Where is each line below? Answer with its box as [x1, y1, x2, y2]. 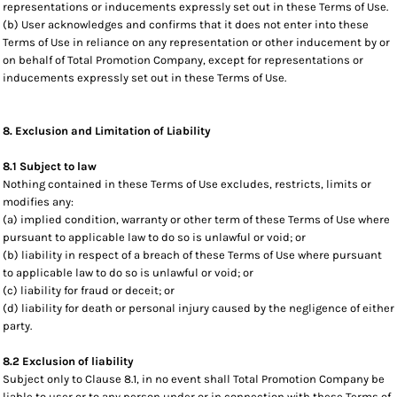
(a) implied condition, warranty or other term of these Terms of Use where [3, 213, 390, 226]
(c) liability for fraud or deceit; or [3, 284, 175, 297]
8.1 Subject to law [3, 160, 97, 173]
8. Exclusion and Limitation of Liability [3, 124, 211, 137]
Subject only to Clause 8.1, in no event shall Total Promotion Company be [3, 372, 385, 385]
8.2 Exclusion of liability [3, 354, 134, 368]
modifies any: [3, 195, 74, 208]
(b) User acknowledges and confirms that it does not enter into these [3, 18, 369, 31]
